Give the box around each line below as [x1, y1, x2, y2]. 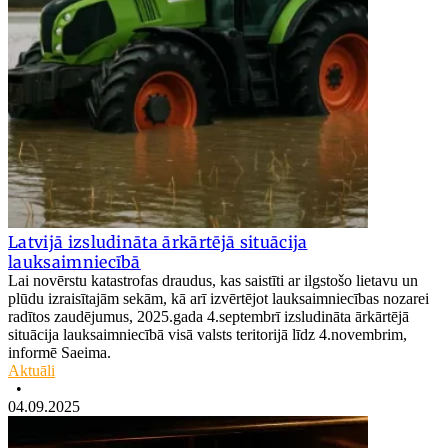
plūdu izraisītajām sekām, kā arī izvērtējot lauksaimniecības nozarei [8, 289, 429, 307]
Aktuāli [8, 361, 55, 379]
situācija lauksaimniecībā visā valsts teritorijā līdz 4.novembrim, [8, 325, 407, 343]
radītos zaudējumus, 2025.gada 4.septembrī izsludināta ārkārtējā [8, 307, 409, 325]
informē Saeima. [8, 343, 111, 361]
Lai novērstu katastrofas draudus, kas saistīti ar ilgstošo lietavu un [8, 271, 418, 289]
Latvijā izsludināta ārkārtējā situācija [8, 231, 308, 252]
